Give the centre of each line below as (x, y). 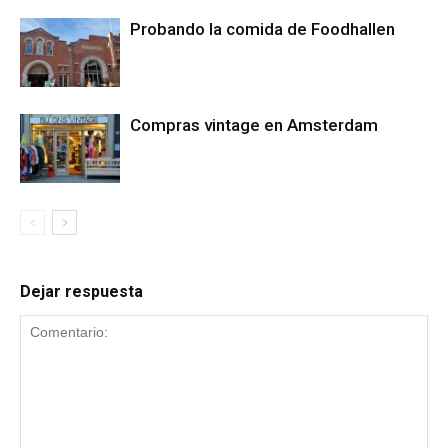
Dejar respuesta (81, 292)
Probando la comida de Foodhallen (262, 29)
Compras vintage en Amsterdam (254, 125)
